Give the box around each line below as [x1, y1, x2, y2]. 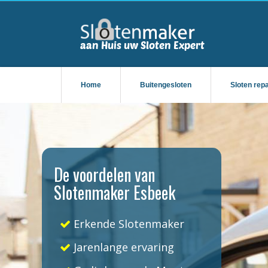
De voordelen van [54, 162, 155, 187]
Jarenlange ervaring [71, 240, 174, 254]
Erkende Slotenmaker [71, 217, 184, 231]
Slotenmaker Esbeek [54, 180, 175, 205]
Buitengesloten [140, 81, 191, 89]
